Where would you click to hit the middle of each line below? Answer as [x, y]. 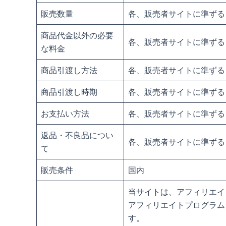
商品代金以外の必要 [77, 35]
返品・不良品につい [77, 135]
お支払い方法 [65, 114]
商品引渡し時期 [69, 92]
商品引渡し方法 [69, 70]
